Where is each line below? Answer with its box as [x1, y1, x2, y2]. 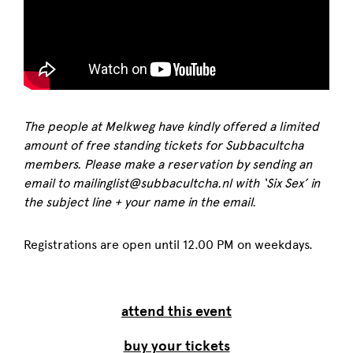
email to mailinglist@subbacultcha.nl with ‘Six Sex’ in [24, 176, 320, 191]
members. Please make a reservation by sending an [24, 157, 312, 173]
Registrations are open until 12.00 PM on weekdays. [24, 237, 313, 253]
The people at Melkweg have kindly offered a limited [24, 119, 319, 135]
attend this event [121, 303, 232, 321]
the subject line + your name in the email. [24, 195, 256, 210]
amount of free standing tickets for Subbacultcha [24, 138, 303, 154]
